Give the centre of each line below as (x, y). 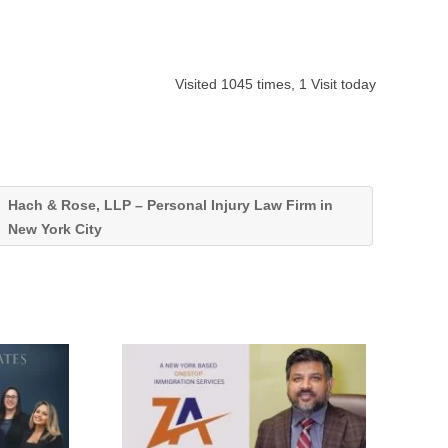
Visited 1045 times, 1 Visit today (275, 84)
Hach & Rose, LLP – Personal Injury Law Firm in (170, 205)
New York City (56, 229)
